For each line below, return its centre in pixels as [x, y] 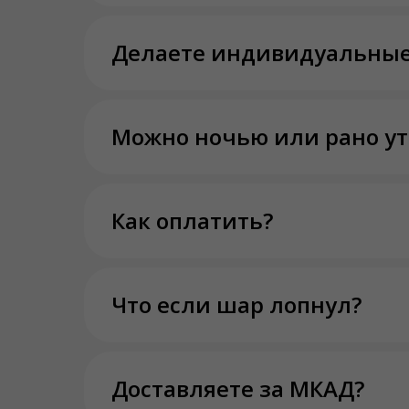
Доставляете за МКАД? [238, 388]
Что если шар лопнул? [236, 304]
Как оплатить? [192, 220]
